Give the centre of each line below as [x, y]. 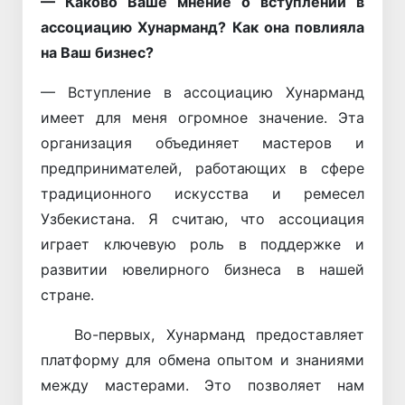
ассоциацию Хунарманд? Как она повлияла [202, 28]
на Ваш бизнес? [97, 53]
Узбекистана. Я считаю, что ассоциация [202, 219]
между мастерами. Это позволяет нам [202, 386]
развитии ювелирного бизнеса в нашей [202, 270]
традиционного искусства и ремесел [202, 194]
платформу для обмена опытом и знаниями [202, 360]
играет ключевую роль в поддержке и [202, 245]
